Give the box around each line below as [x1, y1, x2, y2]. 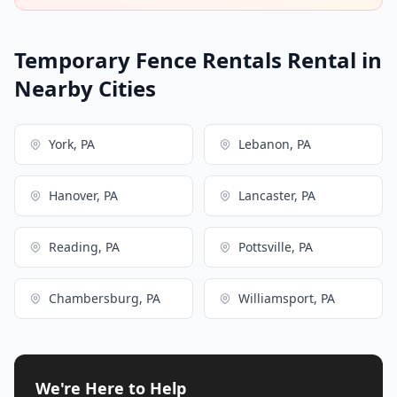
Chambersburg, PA [49, 289, 160, 307]
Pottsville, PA [238, 237, 313, 255]
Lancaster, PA [238, 186, 315, 204]
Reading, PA [49, 237, 120, 255]
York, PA [49, 135, 95, 152]
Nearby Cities [14, 73, 156, 103]
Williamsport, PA [238, 289, 335, 307]
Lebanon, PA [238, 135, 311, 152]
